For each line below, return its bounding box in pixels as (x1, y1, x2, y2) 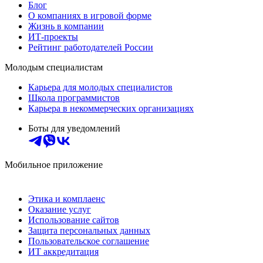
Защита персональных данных (28, 225, 150, 236)
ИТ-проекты (28, 32, 78, 42)
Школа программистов (28, 93, 120, 103)
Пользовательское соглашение (28, 236, 149, 247)
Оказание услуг (28, 204, 91, 215)
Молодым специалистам (5, 62, 103, 73)
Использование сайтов (28, 215, 119, 225)
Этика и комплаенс (28, 194, 105, 204)
